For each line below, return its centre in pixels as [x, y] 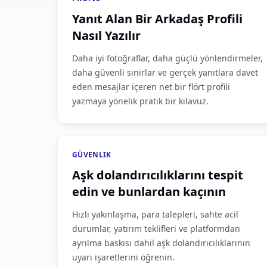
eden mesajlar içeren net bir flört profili [151, 87]
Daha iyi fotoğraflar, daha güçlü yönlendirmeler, [167, 58]
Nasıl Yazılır [106, 35]
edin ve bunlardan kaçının [149, 192]
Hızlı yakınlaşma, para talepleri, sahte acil [155, 214]
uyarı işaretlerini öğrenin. [123, 257]
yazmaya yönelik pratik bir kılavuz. [140, 101]
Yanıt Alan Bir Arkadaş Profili [157, 19]
